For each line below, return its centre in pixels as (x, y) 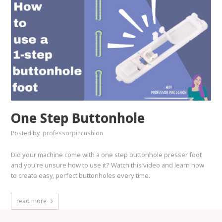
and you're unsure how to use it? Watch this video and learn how (108, 165)
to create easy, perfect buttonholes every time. (81, 176)
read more (32, 201)
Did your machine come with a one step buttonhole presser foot (107, 155)
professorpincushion (73, 133)
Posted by (26, 133)
